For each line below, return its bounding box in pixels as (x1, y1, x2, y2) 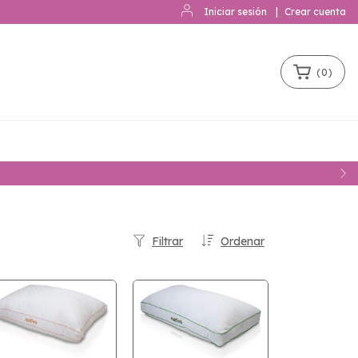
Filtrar (152, 234, 183, 249)
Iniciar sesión (204, 6, 267, 18)
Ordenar (221, 234, 265, 249)
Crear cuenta (284, 6, 346, 18)
